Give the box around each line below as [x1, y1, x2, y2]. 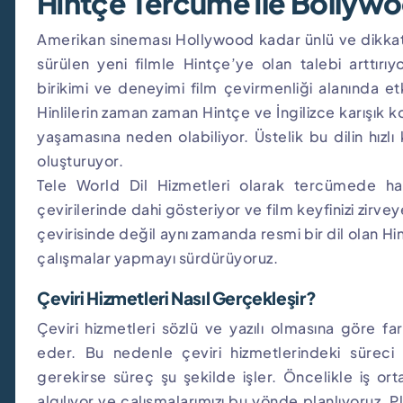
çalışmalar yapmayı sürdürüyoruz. [37, 247, 278, 267]
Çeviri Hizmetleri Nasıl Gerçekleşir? [37, 286, 317, 309]
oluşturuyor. [37, 150, 123, 170]
